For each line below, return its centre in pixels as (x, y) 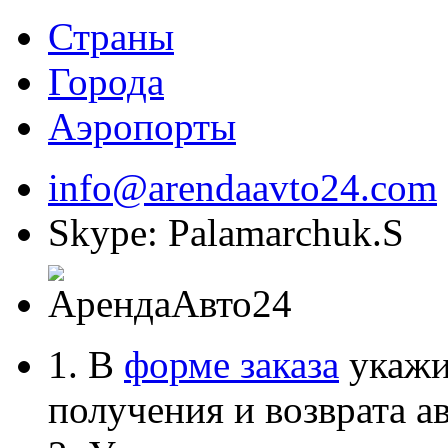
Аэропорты (142, 126)
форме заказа (231, 364)
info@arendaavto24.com (242, 187)
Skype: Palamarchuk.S (226, 232)
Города (106, 81)
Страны (111, 36)
